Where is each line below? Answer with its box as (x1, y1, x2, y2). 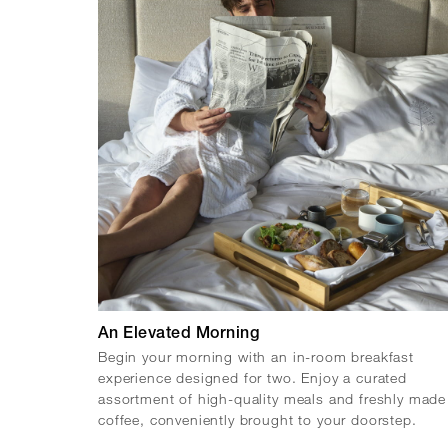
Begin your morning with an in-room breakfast (98, 347, 414, 365)
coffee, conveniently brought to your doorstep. (98, 410, 417, 428)
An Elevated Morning (98, 326, 260, 343)
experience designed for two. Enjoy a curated (98, 368, 407, 386)
